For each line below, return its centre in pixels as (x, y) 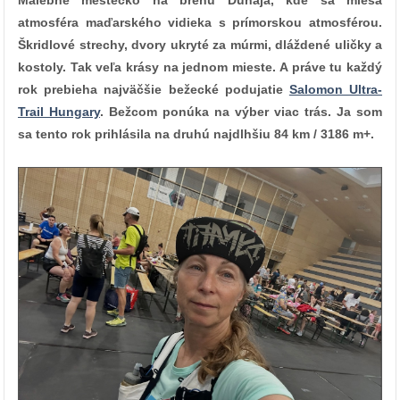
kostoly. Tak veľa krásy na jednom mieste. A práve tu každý (200, 67)
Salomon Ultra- (336, 90)
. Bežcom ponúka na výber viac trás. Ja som (241, 112)
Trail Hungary (59, 112)
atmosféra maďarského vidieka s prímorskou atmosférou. (200, 23)
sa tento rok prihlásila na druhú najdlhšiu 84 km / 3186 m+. (196, 134)
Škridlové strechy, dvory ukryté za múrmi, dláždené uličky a (200, 45)
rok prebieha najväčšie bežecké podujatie (154, 90)
